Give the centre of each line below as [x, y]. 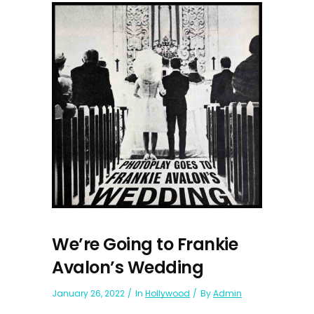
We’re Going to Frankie [145, 244]
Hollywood [168, 293]
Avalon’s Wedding [128, 267]
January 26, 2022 [88, 293]
